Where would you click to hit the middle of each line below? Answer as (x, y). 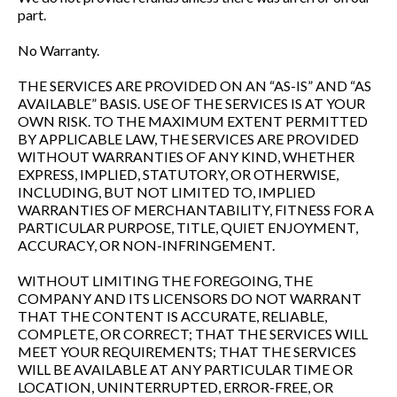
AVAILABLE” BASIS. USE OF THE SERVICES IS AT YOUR (191, 103)
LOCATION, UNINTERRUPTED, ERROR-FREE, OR (175, 387)
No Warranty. (58, 50)
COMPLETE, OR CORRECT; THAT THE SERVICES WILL (193, 334)
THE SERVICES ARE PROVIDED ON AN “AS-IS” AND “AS (195, 86)
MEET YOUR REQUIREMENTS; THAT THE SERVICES (187, 351)
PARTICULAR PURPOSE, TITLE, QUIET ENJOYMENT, (188, 227)
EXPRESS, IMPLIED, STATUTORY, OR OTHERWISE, (178, 174)
